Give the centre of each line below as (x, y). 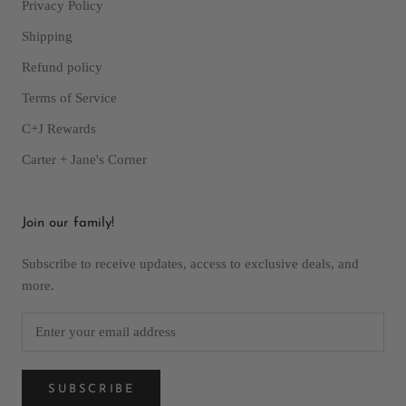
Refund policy (62, 67)
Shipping (47, 36)
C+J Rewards (59, 128)
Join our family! (68, 223)
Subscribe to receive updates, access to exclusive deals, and (190, 263)
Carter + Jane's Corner (84, 159)
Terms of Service (69, 97)
